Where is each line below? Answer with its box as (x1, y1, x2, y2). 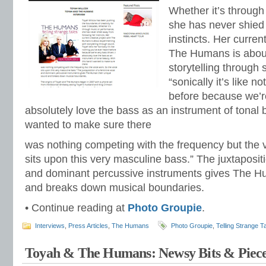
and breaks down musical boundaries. (25, 182, 204, 194)
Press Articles (68, 222, 108, 229)
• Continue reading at (25, 202, 128, 214)
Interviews (35, 222, 65, 229)
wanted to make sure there (25, 119, 151, 131)
